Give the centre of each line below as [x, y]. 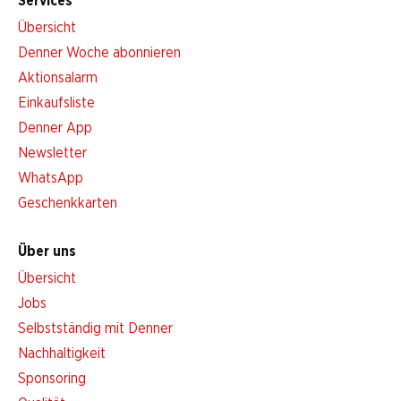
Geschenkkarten [68, 203]
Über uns [47, 252]
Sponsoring [52, 379]
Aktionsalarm [58, 78]
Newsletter [52, 153]
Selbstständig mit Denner [95, 328]
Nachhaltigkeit [62, 354]
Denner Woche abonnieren [99, 53]
